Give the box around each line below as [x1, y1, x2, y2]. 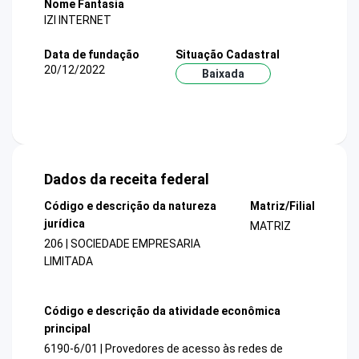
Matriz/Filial [249, 200, 315, 213]
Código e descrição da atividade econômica [44, 304, 280, 317]
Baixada [201, 67, 244, 80]
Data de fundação [44, 47, 139, 61]
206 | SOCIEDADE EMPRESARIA [44, 237, 200, 251]
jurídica [44, 217, 85, 231]
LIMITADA [44, 255, 93, 268]
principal [44, 321, 91, 335]
